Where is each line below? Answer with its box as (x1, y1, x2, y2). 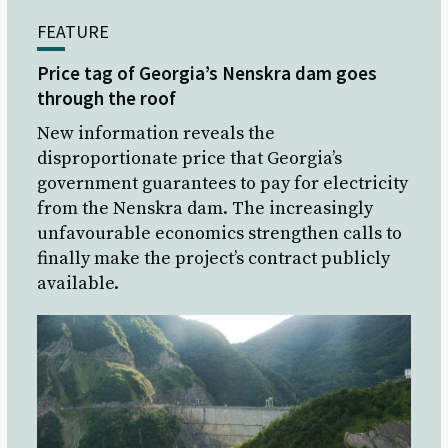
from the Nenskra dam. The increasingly (37, 197, 374, 221)
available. (37, 272, 120, 296)
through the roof (37, 86, 177, 111)
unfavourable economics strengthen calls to (37, 222, 403, 246)
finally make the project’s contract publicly (37, 247, 391, 271)
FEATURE (37, 20, 110, 44)
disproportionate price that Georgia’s (37, 147, 343, 171)
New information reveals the (37, 122, 276, 146)
